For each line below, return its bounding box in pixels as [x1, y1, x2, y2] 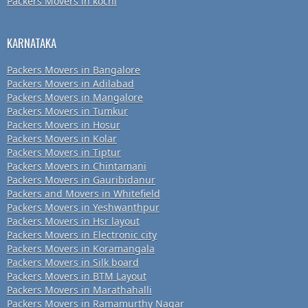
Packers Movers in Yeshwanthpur [7, 201, 159, 214]
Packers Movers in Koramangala [7, 242, 155, 256]
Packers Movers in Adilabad [7, 77, 134, 91]
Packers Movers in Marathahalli [7, 283, 152, 297]
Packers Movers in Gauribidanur [7, 173, 155, 187]
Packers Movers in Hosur [7, 118, 120, 132]
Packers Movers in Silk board [7, 256, 139, 269]
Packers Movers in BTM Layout [7, 269, 146, 283]
